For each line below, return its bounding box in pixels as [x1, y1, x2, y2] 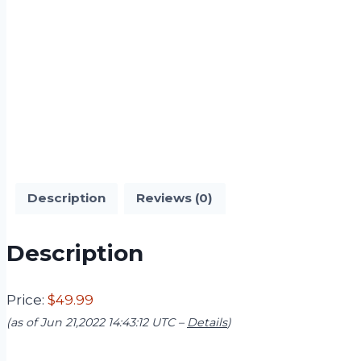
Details [187, 314, 227, 330]
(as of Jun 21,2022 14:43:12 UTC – [6, 314, 187, 330]
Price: [6, 291, 48, 308]
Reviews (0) [136, 190, 214, 206]
